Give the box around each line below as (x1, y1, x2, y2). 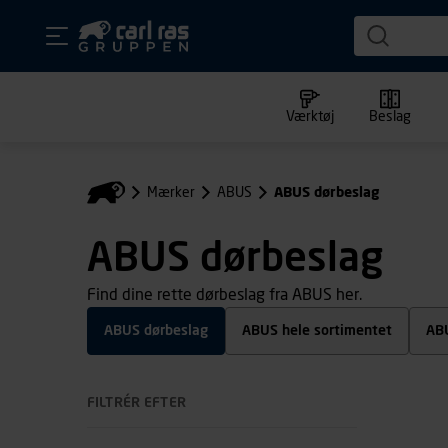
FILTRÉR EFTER (87, 396, 186, 411)
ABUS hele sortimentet (242, 324, 392, 339)
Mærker (147, 185, 195, 200)
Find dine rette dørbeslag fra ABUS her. (87, 287, 362, 304)
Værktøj (286, 110, 334, 124)
